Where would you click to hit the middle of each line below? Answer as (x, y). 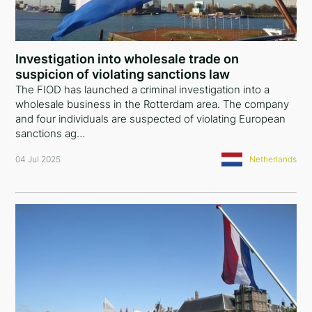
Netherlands (273, 159)
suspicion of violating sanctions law (123, 74)
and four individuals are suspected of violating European (151, 119)
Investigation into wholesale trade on (127, 59)
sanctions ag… (50, 133)
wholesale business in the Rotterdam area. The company (153, 104)
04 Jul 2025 (38, 159)
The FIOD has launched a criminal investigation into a (143, 89)
